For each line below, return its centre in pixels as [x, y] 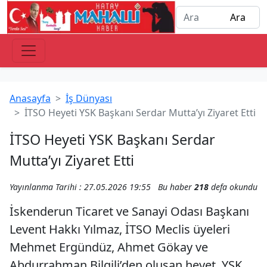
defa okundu [233, 187]
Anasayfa [30, 98]
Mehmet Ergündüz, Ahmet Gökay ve [109, 247]
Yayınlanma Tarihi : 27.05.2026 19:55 [80, 187]
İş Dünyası [89, 98]
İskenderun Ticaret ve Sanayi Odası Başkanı [129, 211]
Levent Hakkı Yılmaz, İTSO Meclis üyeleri [120, 229]
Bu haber [176, 187]
